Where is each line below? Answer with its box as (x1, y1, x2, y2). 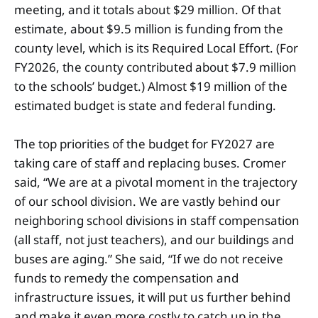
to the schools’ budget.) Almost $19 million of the (14, 77, 287, 94)
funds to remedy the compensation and (14, 269, 238, 286)
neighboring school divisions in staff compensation (14, 212, 300, 229)
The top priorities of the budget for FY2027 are (14, 135, 275, 152)
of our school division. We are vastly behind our (14, 192, 280, 209)
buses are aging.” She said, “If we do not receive (14, 250, 283, 267)
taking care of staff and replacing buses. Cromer (14, 154, 286, 171)
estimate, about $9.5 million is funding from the (14, 20, 283, 37)
